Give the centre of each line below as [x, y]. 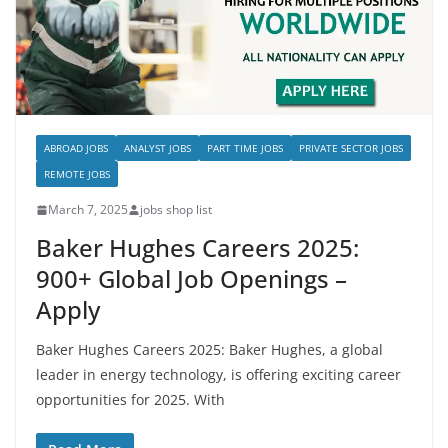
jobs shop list [176, 210]
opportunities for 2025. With [130, 400]
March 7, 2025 [88, 210]
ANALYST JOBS [157, 148]
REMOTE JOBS [77, 174]
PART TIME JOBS [245, 148]
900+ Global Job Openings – [191, 279]
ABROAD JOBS [76, 148]
